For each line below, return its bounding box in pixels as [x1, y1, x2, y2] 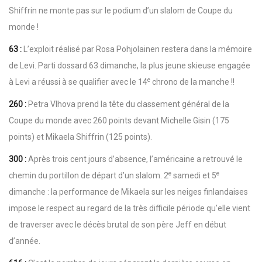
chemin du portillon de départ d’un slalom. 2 [9, 171, 168, 181]
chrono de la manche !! [150, 77, 235, 87]
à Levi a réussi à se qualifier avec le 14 [9, 77, 147, 87]
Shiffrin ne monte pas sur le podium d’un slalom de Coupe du [9, 6, 233, 16]
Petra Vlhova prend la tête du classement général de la [28, 99, 229, 109]
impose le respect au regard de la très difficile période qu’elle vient [9, 204, 250, 213]
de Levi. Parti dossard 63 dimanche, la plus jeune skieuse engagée [9, 61, 250, 71]
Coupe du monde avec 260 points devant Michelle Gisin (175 [9, 116, 229, 126]
